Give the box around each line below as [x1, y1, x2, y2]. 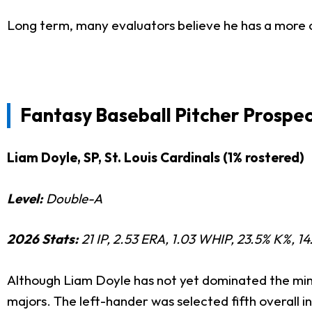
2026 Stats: [7, 231, 81, 248]
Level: [7, 189, 46, 207]
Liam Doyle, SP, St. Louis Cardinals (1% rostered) [7, 149, 304, 166]
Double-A [46, 189, 102, 207]
